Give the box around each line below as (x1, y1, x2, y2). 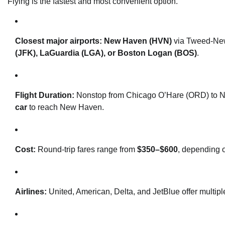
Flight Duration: (15, 90, 74, 99)
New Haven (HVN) (104, 36, 172, 45)
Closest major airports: (15, 36, 102, 45)
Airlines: (15, 187, 47, 196)
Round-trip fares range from (36, 145, 137, 154)
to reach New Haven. (27, 102, 104, 111)
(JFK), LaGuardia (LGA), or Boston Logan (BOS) (15, 48, 197, 57)
